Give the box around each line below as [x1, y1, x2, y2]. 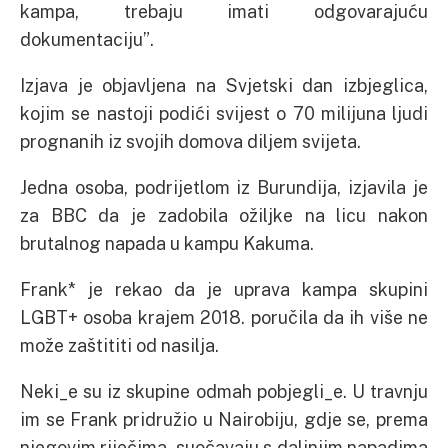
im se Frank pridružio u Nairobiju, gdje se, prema [20, 408, 428, 431]
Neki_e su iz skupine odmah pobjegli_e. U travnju [20, 380, 428, 403]
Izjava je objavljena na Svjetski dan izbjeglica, [20, 74, 428, 97]
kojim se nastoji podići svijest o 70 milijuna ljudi [20, 102, 428, 125]
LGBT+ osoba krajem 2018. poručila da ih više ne [20, 306, 428, 329]
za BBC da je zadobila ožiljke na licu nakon [20, 204, 428, 227]
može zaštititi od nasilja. [20, 334, 219, 357]
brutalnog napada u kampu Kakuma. [20, 232, 314, 255]
